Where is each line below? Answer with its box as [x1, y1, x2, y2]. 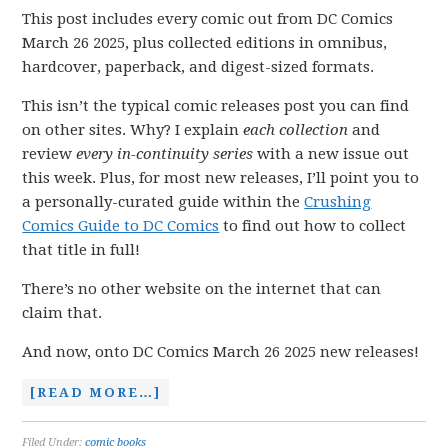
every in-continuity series [76, 145, 254, 163]
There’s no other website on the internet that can [22, 280, 382, 298]
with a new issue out [253, 145, 410, 163]
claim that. [22, 304, 103, 322]
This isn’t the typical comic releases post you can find [22, 97, 410, 115]
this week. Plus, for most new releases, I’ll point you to [22, 169, 420, 187]
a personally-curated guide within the [22, 193, 305, 211]
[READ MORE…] [30, 385, 162, 400]
